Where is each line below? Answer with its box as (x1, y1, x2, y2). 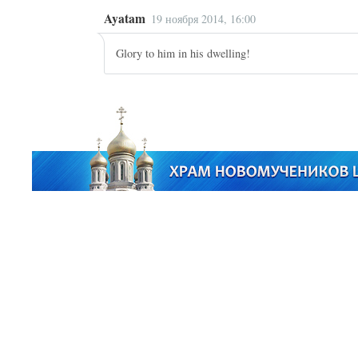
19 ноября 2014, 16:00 (151, 11, 257, 26)
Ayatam (104, 10, 145, 27)
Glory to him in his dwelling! (116, 46, 251, 62)
